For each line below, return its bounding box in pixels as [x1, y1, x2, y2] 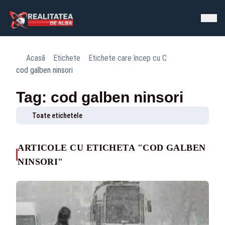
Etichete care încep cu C [88, 53, 167, 63]
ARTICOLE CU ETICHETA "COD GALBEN [18, 143, 206, 153]
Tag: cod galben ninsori [16, 89, 183, 105]
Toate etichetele [32, 111, 82, 120]
